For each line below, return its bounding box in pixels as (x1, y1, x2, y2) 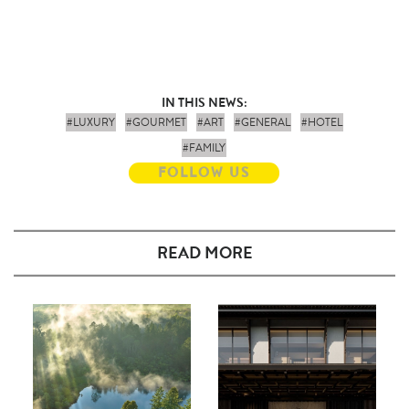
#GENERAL (234, 114, 290, 131)
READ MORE (156, 241, 253, 266)
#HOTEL (300, 114, 342, 131)
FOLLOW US (158, 163, 251, 184)
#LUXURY (66, 114, 115, 131)
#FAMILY (183, 140, 226, 157)
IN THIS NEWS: (161, 93, 247, 112)
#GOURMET (125, 114, 186, 131)
